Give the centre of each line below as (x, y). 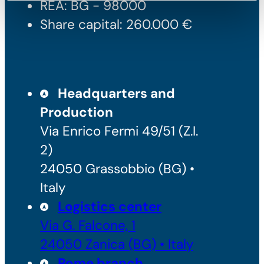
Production (77, 112)
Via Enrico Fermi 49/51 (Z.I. (119, 131)
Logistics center (110, 206)
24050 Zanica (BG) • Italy (117, 244)
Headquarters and (116, 93)
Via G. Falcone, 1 (88, 225)
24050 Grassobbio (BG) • (117, 169)
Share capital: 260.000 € (116, 24)
